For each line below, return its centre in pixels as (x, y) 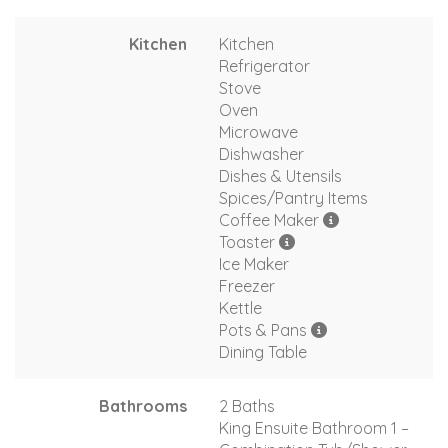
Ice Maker (254, 263)
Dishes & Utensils (280, 175)
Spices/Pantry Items (293, 197)
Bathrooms (143, 405)
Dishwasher (261, 153)
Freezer (247, 285)
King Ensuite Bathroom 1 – (314, 427)
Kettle (240, 307)
